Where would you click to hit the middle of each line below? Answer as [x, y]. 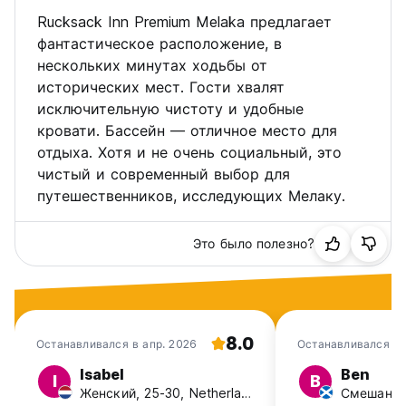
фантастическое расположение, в [159, 43]
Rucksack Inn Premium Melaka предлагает [184, 22]
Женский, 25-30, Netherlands [246, 392]
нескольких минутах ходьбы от [152, 65]
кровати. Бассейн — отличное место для [187, 130]
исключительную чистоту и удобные [170, 109]
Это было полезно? [254, 243]
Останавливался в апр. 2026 [117, 343]
